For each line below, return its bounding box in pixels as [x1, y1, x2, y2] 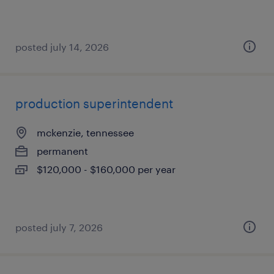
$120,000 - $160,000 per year [37, 163, 176, 175]
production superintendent [15, 96, 173, 111]
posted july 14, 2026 [15, 41, 109, 53]
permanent [37, 145, 88, 157]
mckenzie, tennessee [37, 127, 134, 138]
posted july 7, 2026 [15, 221, 103, 233]
